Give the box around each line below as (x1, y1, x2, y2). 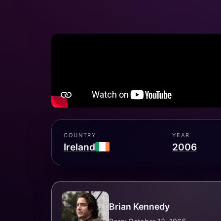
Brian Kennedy (109, 201, 170, 212)
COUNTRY (64, 132, 96, 139)
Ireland (64, 141, 95, 153)
